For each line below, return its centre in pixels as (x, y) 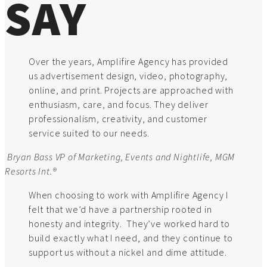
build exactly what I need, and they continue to (131, 238)
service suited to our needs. (89, 133)
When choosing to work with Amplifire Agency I (128, 195)
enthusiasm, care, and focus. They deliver (119, 105)
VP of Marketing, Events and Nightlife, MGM (145, 157)
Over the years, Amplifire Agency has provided (128, 62)
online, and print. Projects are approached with (131, 90)
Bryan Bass (30, 157)
